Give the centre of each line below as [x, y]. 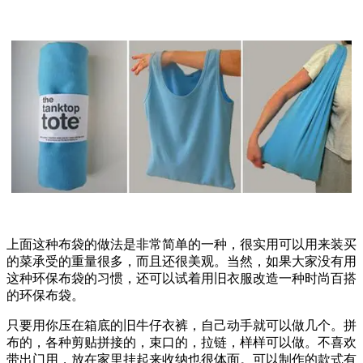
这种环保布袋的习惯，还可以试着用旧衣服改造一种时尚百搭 [181, 278]
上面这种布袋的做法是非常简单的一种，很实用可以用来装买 [181, 244]
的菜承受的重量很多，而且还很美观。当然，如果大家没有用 [181, 261]
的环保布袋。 [45, 295]
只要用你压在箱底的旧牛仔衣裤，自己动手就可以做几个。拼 [181, 325]
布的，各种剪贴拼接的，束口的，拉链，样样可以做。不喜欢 [181, 342]
